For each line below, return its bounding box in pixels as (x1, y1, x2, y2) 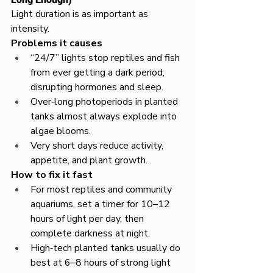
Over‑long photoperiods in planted (30, 95, 180, 108)
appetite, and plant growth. (30, 154, 147, 167)
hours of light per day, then (30, 212, 146, 225)
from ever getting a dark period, (30, 66, 167, 79)
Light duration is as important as (11, 7, 151, 21)
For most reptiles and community (30, 183, 174, 196)
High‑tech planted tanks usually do (30, 241, 183, 255)
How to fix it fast (11, 168, 93, 182)
